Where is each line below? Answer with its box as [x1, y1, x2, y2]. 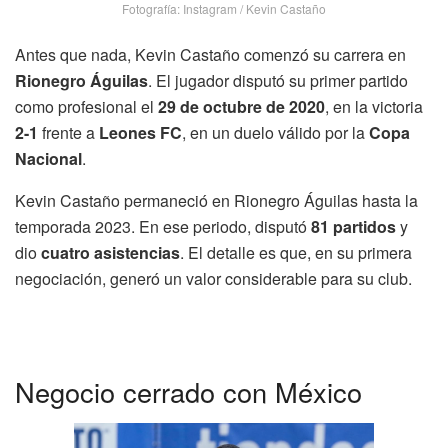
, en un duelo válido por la [182, 121, 369, 145]
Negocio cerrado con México [15, 371, 362, 411]
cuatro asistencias [41, 241, 180, 265]
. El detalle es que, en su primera [180, 241, 412, 265]
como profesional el [15, 95, 158, 119]
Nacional [15, 147, 82, 171]
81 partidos [311, 215, 396, 239]
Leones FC [99, 121, 182, 145]
